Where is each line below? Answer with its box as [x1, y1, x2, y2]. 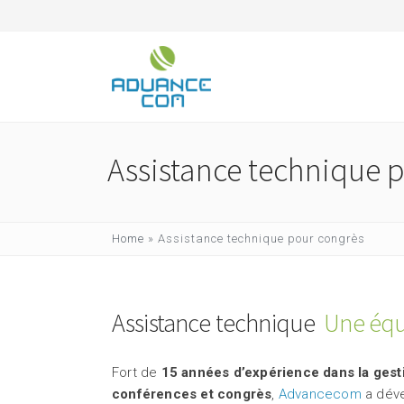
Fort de [112, 364, 161, 381]
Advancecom [278, 386, 362, 402]
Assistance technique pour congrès [158, 232, 365, 245]
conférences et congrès [112, 386, 272, 402]
